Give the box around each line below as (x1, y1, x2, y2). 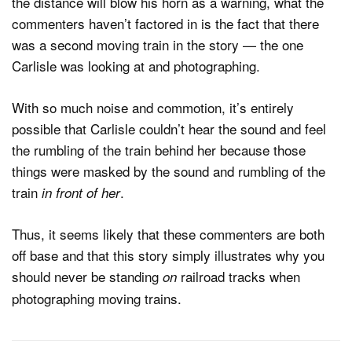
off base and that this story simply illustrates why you (12, 245, 324, 266)
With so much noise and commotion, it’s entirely (12, 97, 294, 117)
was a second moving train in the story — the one (12, 35, 303, 55)
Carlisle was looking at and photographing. (12, 56, 260, 76)
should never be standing (12, 266, 163, 287)
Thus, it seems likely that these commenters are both (12, 224, 324, 244)
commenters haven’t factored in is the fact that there (12, 13, 319, 34)
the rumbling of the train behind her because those (12, 139, 306, 159)
